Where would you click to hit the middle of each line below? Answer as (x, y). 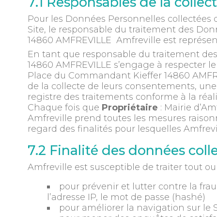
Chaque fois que (64, 107)
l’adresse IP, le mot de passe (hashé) (126, 197)
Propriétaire (130, 107)
